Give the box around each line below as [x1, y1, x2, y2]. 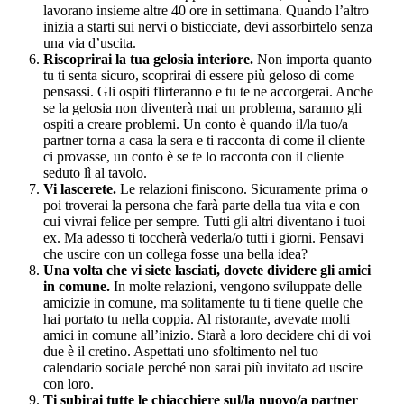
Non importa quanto [253, 50, 372, 67]
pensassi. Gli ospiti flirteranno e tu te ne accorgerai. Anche [43, 83, 373, 99]
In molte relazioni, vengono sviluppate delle [110, 278, 362, 294]
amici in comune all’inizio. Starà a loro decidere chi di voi [43, 326, 371, 343]
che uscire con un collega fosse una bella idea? [43, 245, 308, 262]
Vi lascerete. [43, 180, 116, 197]
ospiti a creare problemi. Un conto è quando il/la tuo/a [43, 115, 348, 132]
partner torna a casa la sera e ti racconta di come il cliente [43, 132, 365, 148]
